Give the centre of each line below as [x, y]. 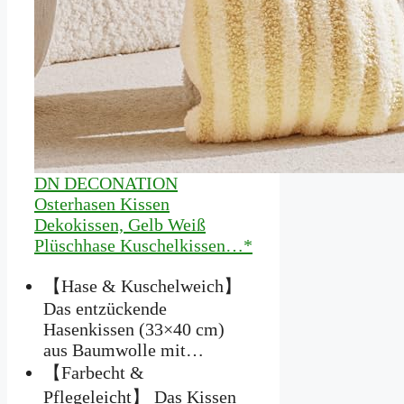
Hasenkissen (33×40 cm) [134, 330]
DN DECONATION [106, 184]
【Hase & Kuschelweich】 [142, 286]
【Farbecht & [94, 373]
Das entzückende [105, 309]
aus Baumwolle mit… [124, 350]
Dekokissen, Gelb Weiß [120, 225]
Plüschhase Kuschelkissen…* [143, 246]
